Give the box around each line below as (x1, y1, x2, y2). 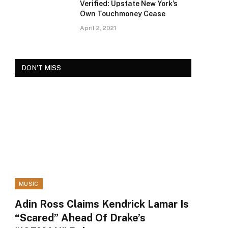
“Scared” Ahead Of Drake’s (15, 212, 146, 224)
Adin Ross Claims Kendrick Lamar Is (15, 198, 189, 211)
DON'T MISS (22, 64, 62, 72)
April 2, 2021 (80, 24, 116, 32)
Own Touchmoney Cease (80, 10, 165, 18)
